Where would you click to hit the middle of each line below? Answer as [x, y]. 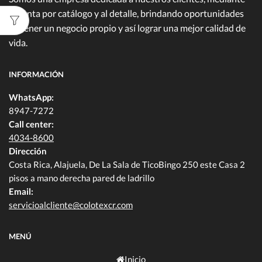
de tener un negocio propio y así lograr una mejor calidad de [127, 28]
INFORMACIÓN [36, 75]
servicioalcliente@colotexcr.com [71, 205]
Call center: [31, 124]
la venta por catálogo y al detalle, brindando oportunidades [126, 13]
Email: [21, 192]
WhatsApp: [31, 97]
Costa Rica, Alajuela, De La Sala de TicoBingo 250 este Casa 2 [127, 165]
